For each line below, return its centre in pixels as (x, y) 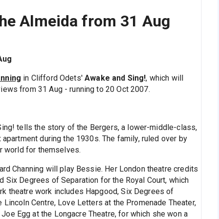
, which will (165, 78)
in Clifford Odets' (53, 78)
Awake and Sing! (115, 78)
